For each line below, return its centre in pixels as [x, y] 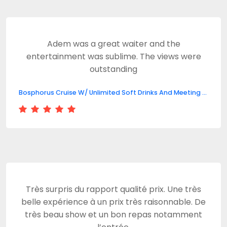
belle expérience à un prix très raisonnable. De [113, 202]
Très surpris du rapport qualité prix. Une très [113, 189]
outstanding [113, 69]
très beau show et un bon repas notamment [113, 215]
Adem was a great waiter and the [113, 44]
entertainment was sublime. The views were [113, 56]
